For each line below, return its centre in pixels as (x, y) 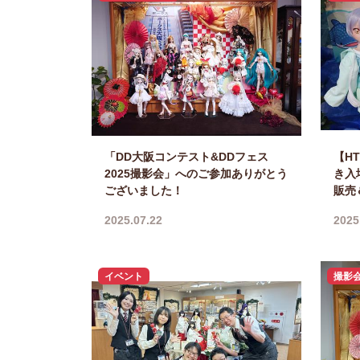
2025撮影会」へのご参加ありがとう (196, 174)
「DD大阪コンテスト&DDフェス (186, 157)
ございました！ (144, 191)
